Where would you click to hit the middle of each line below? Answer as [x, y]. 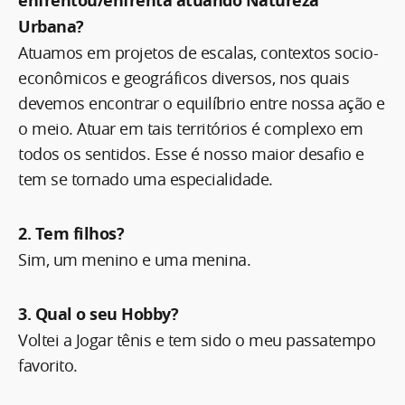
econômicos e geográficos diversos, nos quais [184, 77]
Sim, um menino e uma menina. [134, 259]
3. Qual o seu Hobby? [98, 314]
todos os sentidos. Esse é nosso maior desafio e [191, 153]
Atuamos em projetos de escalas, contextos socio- [198, 52]
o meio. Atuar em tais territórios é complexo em [191, 128]
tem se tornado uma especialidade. [146, 179]
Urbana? [51, 26]
